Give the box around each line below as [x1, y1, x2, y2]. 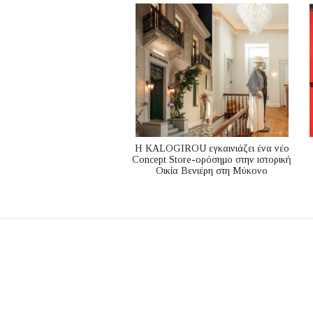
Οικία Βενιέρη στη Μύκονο [156, 166, 268, 176]
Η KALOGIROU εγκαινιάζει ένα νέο [134, 143, 289, 154]
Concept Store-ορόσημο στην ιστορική [132, 154, 292, 165]
